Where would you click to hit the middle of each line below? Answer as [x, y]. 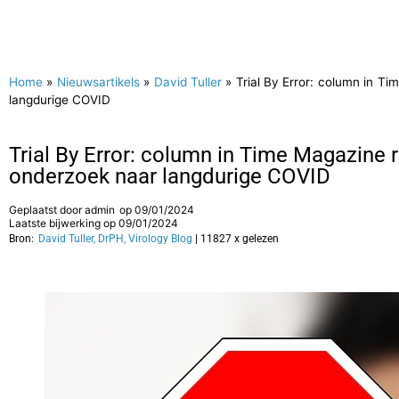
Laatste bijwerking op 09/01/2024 [94, 223]
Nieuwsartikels [98, 82]
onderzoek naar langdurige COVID [170, 176]
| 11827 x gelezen [237, 239]
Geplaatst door [47, 210]
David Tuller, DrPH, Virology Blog [115, 239]
